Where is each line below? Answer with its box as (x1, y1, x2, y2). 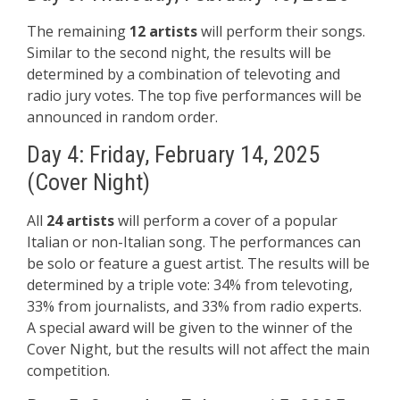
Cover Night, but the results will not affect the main (27, 339, 370, 359)
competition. (27, 361, 110, 380)
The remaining (27, 21, 129, 41)
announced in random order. (27, 107, 218, 127)
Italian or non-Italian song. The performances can (27, 232, 361, 252)
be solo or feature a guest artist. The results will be (27, 254, 370, 273)
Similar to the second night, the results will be (27, 43, 331, 62)
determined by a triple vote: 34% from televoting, (27, 275, 353, 295)
